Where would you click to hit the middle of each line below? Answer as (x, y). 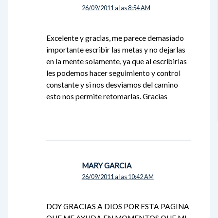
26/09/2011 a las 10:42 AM (118, 176)
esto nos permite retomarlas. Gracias (107, 96)
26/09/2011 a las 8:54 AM (116, 8)
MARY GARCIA (106, 165)
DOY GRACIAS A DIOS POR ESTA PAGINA (118, 207)
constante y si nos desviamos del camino (112, 84)
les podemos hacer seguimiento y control (114, 73)
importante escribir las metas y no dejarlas (116, 49)
